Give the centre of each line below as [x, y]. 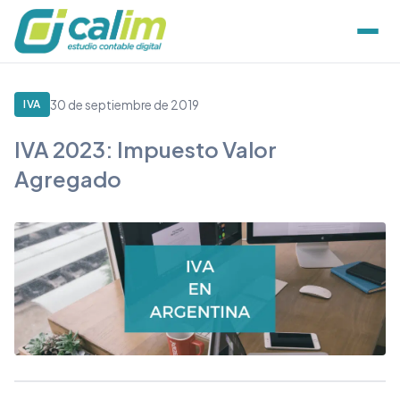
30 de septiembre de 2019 [124, 104]
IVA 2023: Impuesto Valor [146, 149]
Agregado [68, 179]
